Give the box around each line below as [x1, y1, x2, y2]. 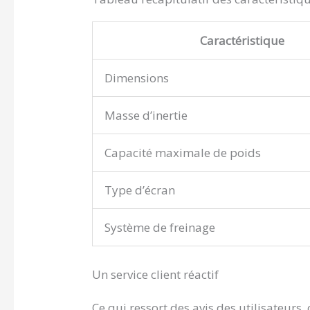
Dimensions [104, 69, 170, 86]
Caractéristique [200, 32, 285, 48]
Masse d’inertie [104, 107, 188, 123]
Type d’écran [104, 181, 176, 198]
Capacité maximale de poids [104, 144, 262, 161]
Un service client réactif [92, 266, 219, 283]
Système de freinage [104, 219, 216, 235]
